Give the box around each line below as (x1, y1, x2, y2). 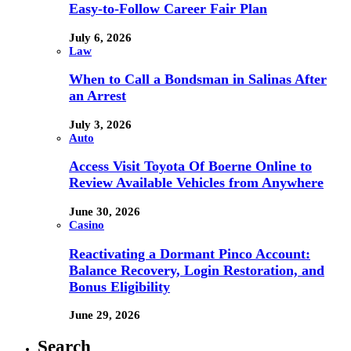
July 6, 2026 (69, 31, 132, 44)
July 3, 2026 (69, 118, 132, 131)
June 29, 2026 (69, 309, 140, 322)
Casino (69, 219, 104, 231)
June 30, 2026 (69, 205, 140, 218)
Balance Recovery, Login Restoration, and (69, 262, 324, 278)
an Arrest (69, 88, 126, 104)
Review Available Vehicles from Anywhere (69, 175, 324, 191)
